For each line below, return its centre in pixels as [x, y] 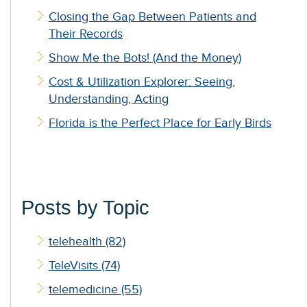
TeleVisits [75, 265]
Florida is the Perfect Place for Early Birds [160, 123]
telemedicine [85, 289]
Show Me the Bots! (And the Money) [145, 58]
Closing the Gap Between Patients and [152, 17]
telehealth [77, 241]
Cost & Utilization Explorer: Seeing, [142, 82]
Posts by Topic [85, 207]
